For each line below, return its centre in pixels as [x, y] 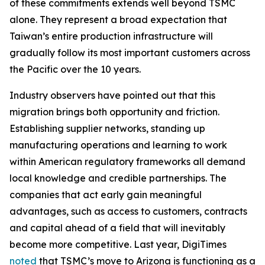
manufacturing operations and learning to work [118, 145]
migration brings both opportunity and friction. [114, 112]
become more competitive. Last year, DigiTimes [118, 244]
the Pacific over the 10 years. [75, 69]
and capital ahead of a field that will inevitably [117, 227]
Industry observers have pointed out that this [112, 95]
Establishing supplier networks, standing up [107, 128]
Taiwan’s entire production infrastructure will [111, 36]
